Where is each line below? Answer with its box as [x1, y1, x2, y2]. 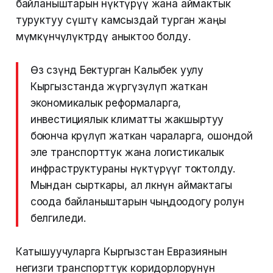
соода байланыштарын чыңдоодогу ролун [30, 196, 244, 208]
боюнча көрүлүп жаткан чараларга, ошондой [30, 130, 253, 143]
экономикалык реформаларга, [30, 97, 182, 110]
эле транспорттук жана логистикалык [30, 146, 224, 159]
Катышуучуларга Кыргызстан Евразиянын [15, 246, 227, 258]
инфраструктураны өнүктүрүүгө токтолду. [30, 163, 236, 175]
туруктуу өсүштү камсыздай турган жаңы [15, 14, 226, 27]
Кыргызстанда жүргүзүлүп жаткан [30, 80, 208, 93]
